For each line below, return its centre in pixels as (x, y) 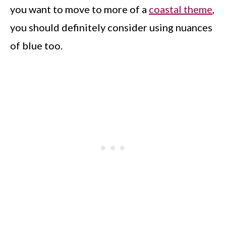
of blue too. (36, 45)
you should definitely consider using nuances (111, 27)
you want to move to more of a (79, 9)
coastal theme (181, 9)
